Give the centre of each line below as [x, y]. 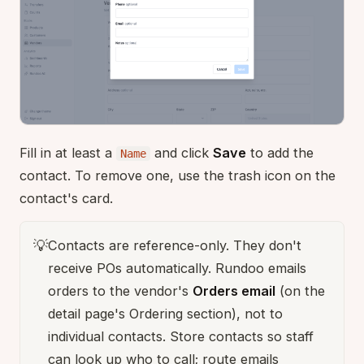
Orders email [234, 290]
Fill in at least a [68, 152]
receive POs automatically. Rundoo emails [177, 268]
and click [182, 152]
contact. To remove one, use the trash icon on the [178, 175]
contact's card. [66, 198]
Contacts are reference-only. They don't [175, 245]
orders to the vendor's [120, 290]
